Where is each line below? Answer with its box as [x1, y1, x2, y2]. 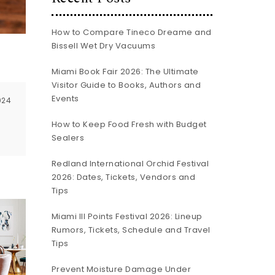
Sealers [51, 132, 84, 144]
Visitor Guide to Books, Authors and [51, 79, 201, 91]
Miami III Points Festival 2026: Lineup [51, 211, 203, 222]
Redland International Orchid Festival [51, 158, 209, 169]
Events [51, 93, 79, 104]
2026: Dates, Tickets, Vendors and [51, 171, 195, 183]
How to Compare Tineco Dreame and [51, 26, 212, 38]
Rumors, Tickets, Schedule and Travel [51, 224, 211, 236]
